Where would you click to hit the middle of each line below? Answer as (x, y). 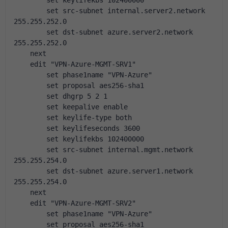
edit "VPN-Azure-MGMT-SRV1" (75, 64)
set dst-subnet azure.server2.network (103, 32)
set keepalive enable (71, 107)
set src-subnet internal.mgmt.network (103, 150)
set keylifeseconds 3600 (77, 128)
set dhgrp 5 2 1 (61, 96)
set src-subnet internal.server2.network (109, 11)
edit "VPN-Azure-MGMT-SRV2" (75, 203)
